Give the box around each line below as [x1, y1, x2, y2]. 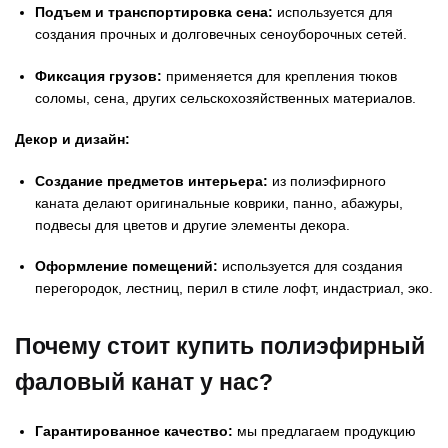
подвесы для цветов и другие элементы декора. [35, 216, 350, 233]
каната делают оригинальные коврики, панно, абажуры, [35, 194, 403, 211]
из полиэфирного [268, 172, 386, 189]
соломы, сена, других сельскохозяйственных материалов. [35, 89, 416, 106]
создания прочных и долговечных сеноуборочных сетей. [35, 26, 407, 43]
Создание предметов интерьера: [35, 172, 268, 189]
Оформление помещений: [35, 258, 218, 275]
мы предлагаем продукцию [233, 423, 416, 440]
